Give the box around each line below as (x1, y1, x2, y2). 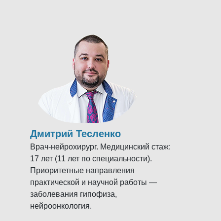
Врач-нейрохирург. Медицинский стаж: (30, 142, 171, 151)
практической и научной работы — (30, 178, 157, 186)
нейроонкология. (30, 201, 92, 210)
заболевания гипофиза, (30, 189, 117, 198)
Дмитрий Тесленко (30, 128, 121, 139)
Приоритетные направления (30, 166, 135, 175)
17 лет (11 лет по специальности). (30, 154, 152, 163)
